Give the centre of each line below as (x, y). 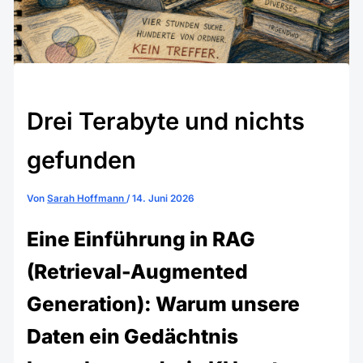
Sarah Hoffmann (87, 199)
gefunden (82, 160)
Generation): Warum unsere (164, 303)
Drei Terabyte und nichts (166, 122)
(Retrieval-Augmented (138, 271)
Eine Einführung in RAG (141, 239)
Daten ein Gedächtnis (133, 336)
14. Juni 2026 (164, 199)
